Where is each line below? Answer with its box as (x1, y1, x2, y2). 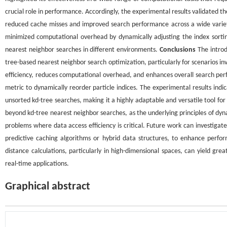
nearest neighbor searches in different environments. (5, 46, 160, 54)
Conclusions (160, 46, 196, 54)
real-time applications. (5, 160, 69, 168)
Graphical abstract (5, 181, 90, 193)
